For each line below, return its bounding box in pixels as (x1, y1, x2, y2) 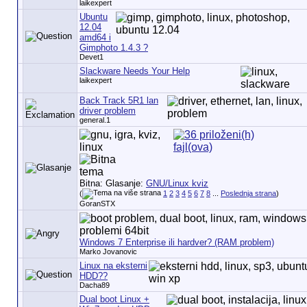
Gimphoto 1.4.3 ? (79, 42, 148, 53)
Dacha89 (79, 281, 110, 289)
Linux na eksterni (79, 260, 147, 271)
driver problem (79, 106, 136, 116)
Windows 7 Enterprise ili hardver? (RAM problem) (79, 237, 274, 247)
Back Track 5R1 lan (79, 95, 158, 106)
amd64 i (79, 32, 111, 42)
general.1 (79, 116, 110, 124)
